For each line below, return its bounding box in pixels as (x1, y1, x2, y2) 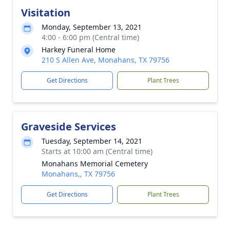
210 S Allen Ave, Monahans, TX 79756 (42, 55, 169, 65)
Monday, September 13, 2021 (42, 22, 142, 32)
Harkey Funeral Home (42, 45, 116, 54)
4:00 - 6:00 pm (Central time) (42, 32, 139, 42)
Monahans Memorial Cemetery (42, 159, 148, 168)
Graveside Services (21, 120, 116, 133)
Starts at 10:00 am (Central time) (42, 146, 152, 156)
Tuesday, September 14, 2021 (42, 136, 142, 146)
